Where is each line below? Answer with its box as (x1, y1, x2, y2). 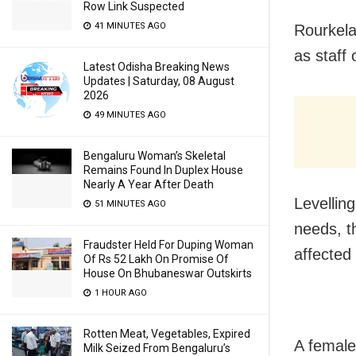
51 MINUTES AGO (92, 199, 166, 209)
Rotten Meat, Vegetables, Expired (83, 327, 250, 340)
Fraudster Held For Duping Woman (83, 238, 253, 251)
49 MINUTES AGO (92, 110, 166, 120)
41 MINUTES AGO (92, 21, 166, 31)
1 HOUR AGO (92, 288, 147, 298)
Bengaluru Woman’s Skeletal (83, 149, 226, 162)
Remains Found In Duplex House (83, 164, 243, 176)
